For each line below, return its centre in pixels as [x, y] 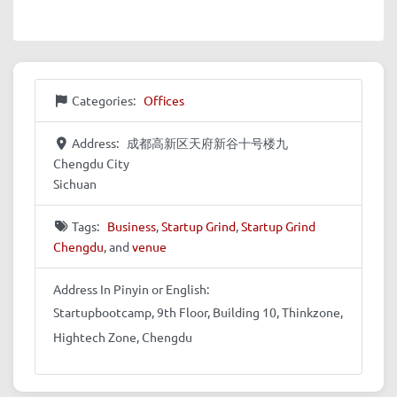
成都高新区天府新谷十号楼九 [207, 142]
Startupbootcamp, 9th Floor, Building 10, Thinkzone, [198, 311]
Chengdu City [91, 163]
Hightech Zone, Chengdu [123, 336]
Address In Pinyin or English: [131, 288]
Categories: [105, 100]
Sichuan [75, 183]
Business [131, 226]
